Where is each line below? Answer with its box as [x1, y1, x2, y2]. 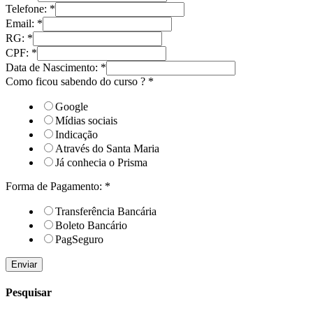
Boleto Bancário [55, 219, 127, 232]
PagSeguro [55, 233, 103, 246]
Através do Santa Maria [55, 143, 159, 155]
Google [55, 101, 88, 113]
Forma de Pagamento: [6, 180, 105, 193]
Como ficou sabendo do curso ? [6, 75, 148, 88]
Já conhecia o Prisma [55, 156, 147, 169]
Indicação [55, 129, 98, 141]
